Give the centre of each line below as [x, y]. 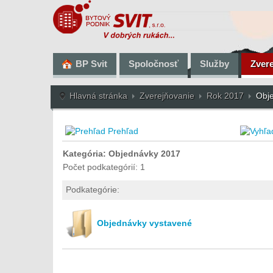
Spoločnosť [154, 63]
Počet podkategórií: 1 [104, 167]
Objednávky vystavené [144, 223]
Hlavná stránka [98, 96]
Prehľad [123, 131]
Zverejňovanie [167, 96]
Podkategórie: [93, 190]
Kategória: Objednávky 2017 [122, 154]
